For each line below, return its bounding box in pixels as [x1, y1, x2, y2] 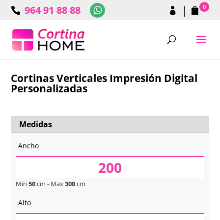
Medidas [19, 119, 53, 130]
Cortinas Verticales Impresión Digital [11, 71, 198, 85]
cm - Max [35, 179, 65, 188]
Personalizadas [11, 82, 88, 95]
